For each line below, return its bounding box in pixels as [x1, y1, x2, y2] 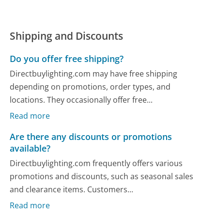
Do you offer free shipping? [10, 52, 124, 64]
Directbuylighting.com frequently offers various [10, 158, 183, 169]
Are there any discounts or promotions [10, 130, 172, 142]
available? [10, 142, 51, 154]
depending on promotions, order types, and [10, 81, 171, 93]
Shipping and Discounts [10, 29, 124, 43]
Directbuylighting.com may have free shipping [10, 68, 178, 79]
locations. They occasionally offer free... [10, 94, 153, 106]
